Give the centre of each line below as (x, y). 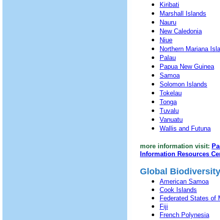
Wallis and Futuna (185, 128)
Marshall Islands (183, 14)
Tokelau (171, 93)
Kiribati (169, 5)
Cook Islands (178, 190)
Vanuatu (171, 120)
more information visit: (175, 146)
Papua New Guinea (187, 67)
